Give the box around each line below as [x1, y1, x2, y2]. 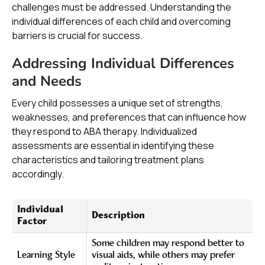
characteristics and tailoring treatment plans [12, 153, 204, 166]
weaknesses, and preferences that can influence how [12, 111, 246, 124]
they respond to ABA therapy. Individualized [12, 125, 197, 138]
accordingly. [12, 167, 64, 180]
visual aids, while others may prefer [92, 251, 235, 260]
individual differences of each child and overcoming [12, 15, 231, 28]
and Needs [12, 72, 82, 91]
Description [92, 211, 145, 221]
